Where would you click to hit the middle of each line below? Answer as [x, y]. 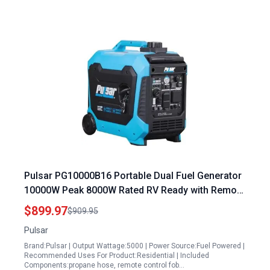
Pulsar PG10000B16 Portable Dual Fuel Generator [133, 176]
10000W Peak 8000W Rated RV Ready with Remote [135, 190]
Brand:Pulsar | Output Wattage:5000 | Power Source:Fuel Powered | [134, 246]
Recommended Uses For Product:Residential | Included [117, 256]
